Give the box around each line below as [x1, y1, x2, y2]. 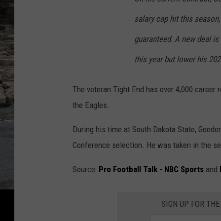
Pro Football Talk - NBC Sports [99, 164, 204, 175]
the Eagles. [73, 100, 110, 110]
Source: [73, 164, 99, 175]
